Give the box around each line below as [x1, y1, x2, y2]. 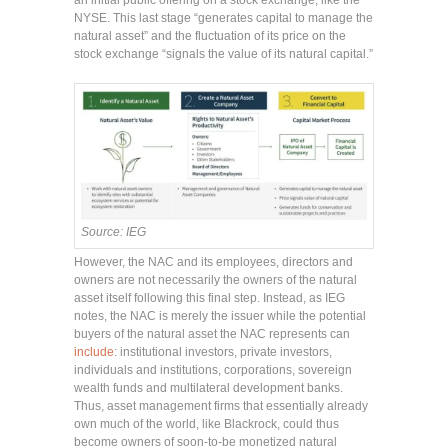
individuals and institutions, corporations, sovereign [74, 363, 352, 377]
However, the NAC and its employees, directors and [74, 255, 353, 269]
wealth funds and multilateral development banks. [74, 381, 343, 395]
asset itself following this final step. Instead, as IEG [74, 291, 345, 305]
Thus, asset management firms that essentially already [74, 399, 368, 413]
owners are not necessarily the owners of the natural [74, 273, 357, 287]
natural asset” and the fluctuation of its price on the [74, 29, 346, 44]
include [74, 345, 114, 359]
